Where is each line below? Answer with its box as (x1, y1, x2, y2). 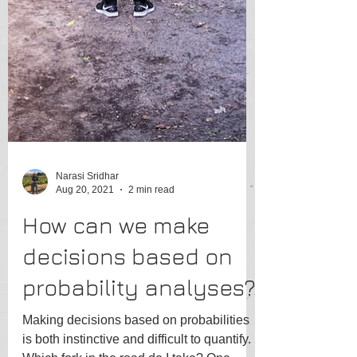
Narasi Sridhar (56, 228, 119, 239)
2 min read (128, 241, 175, 253)
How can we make (22, 269, 210, 296)
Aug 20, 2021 (56, 241, 114, 253)
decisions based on (22, 300, 233, 327)
